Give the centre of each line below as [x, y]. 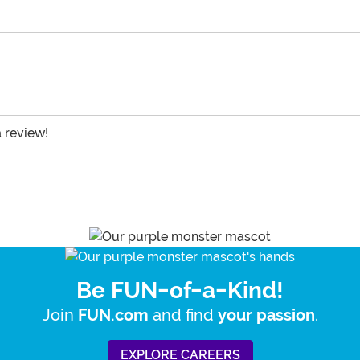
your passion [266, 315]
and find [183, 315]
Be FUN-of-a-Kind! [180, 290]
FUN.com [113, 315]
